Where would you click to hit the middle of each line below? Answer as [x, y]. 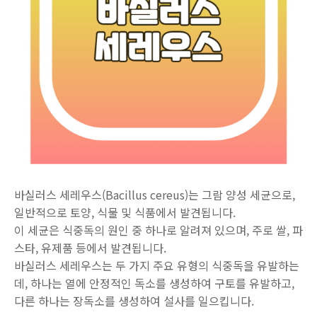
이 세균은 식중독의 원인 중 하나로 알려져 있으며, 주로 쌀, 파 [158, 230]
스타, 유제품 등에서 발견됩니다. [90, 248]
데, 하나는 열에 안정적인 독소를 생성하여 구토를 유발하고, [154, 283]
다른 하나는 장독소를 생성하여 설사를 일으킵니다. [134, 301]
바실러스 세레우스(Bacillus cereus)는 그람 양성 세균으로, [155, 195]
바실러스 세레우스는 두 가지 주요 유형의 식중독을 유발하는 [157, 265]
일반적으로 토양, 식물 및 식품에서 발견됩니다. [125, 212]
